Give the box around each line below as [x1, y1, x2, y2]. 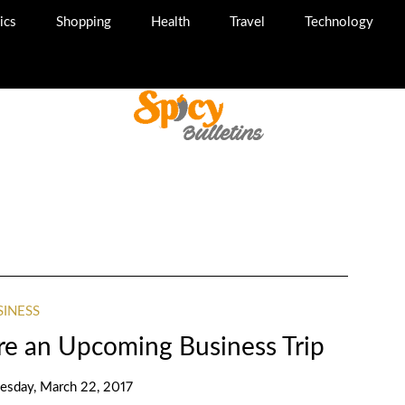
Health [150, 15, 190, 29]
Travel [229, 15, 265, 29]
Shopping [55, 15, 111, 29]
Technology [304, 15, 373, 29]
